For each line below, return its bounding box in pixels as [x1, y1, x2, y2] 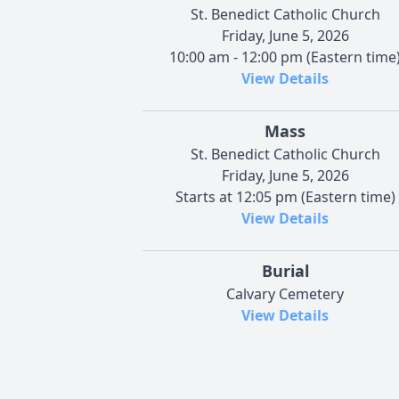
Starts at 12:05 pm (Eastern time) [175, 186, 395, 207]
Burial [261, 259, 309, 281]
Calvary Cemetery [226, 283, 344, 304]
